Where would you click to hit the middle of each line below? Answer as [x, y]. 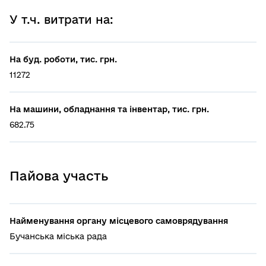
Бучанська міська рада [58, 236]
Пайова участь [59, 175]
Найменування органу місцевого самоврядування [119, 221]
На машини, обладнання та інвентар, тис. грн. [109, 109]
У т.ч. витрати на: [61, 19]
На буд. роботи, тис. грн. [63, 59]
